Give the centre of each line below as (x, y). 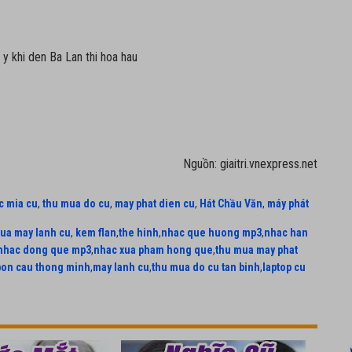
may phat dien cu (155, 203)
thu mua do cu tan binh (206, 267)
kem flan (96, 233)
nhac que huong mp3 (211, 233)
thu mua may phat (257, 250)
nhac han (286, 233)
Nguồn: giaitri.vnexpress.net (250, 164)
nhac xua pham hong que (153, 250)
